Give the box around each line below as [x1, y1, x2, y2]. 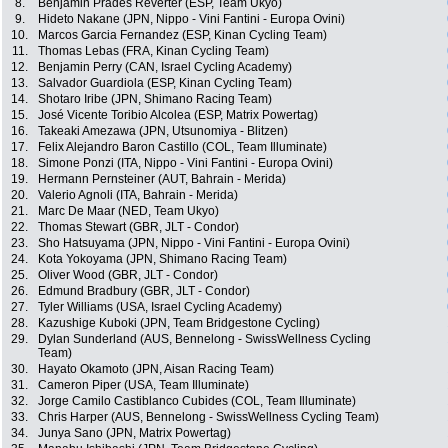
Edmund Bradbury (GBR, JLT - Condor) [38, 284, 250, 299]
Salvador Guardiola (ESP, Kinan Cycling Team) [38, 76, 292, 91]
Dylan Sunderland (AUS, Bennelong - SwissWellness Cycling [38, 332, 371, 347]
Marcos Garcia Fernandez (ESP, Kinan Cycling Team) [38, 28, 327, 43]
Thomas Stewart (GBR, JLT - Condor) [38, 220, 239, 235]
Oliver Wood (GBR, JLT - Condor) [38, 268, 218, 283]
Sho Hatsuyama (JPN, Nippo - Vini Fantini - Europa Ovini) [38, 236, 350, 251]
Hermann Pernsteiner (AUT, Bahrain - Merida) [38, 172, 286, 187]
